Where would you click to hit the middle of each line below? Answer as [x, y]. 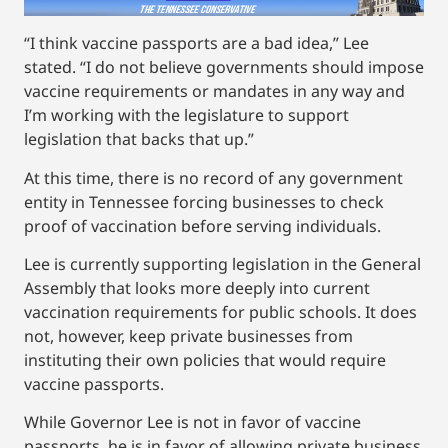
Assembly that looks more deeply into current [197, 288]
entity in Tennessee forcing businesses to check [204, 201]
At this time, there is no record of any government [213, 177]
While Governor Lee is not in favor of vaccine [192, 422]
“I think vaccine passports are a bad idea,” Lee [196, 43]
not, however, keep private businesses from [188, 336]
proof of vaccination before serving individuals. [202, 225]
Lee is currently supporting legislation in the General [222, 264]
